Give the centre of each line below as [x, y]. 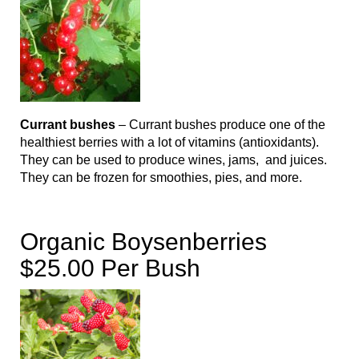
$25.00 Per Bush [110, 268]
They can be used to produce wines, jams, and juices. [173, 160]
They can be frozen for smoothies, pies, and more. [161, 178]
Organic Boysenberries [143, 242]
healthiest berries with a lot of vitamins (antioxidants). [169, 143]
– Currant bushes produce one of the [220, 125]
